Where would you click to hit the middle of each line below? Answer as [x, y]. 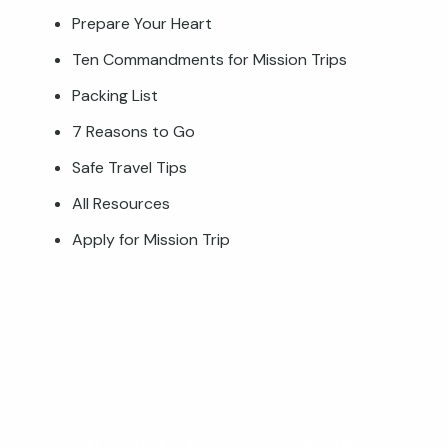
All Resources [121, 203]
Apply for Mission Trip [151, 239]
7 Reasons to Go [133, 131]
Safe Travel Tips [129, 167]
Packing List [115, 95]
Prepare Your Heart [142, 23]
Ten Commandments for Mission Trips [209, 59]
